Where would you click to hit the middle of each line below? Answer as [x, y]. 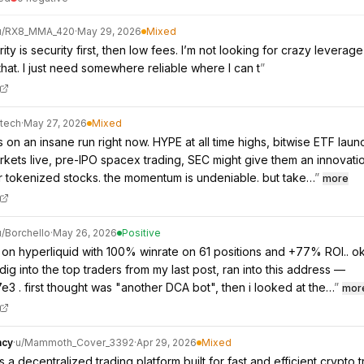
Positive [141, 233]
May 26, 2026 [85, 233]
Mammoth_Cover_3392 [79, 342]
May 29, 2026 [109, 31]
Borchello [28, 233]
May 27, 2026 [55, 123]
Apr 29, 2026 [167, 342]
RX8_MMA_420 [40, 31]
